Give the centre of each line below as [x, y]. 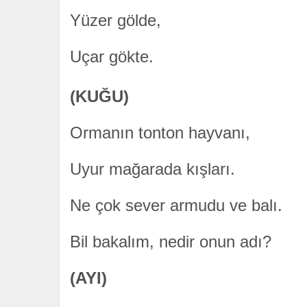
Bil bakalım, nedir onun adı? [171, 242]
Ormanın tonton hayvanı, [160, 133]
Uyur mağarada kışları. [152, 169]
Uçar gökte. [112, 57]
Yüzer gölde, [115, 21]
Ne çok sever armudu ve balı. [176, 206]
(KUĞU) [99, 97]
